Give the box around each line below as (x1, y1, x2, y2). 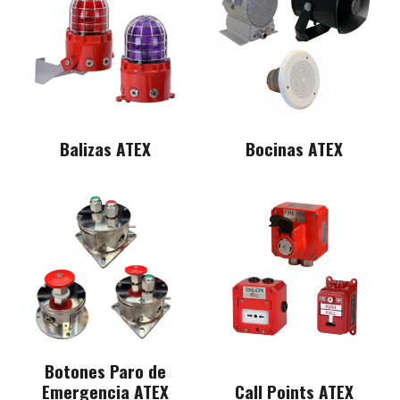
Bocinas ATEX (246, 135, 344, 162)
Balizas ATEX (60, 135, 152, 162)
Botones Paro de (45, 358, 167, 384)
